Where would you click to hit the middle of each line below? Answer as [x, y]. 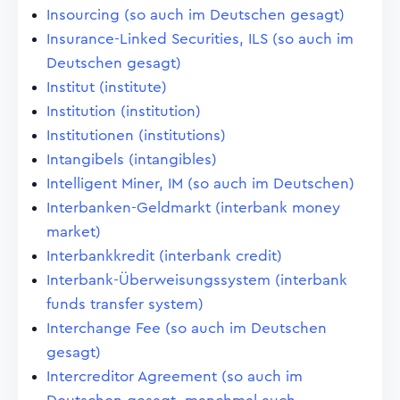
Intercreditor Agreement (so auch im [175, 376]
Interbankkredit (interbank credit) [164, 256]
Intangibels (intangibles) [132, 159]
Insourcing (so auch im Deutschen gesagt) [196, 15]
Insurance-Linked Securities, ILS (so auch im [200, 39]
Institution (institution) [124, 111]
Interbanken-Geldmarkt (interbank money [193, 208]
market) [74, 232]
